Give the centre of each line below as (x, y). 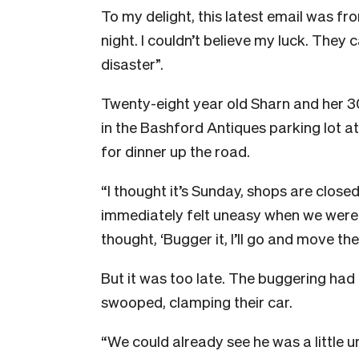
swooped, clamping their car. (197, 301)
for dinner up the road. (175, 150)
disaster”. (132, 63)
